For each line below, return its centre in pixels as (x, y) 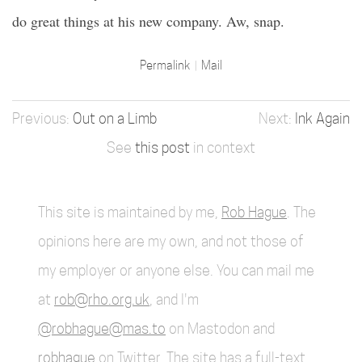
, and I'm (174, 299)
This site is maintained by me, (130, 212)
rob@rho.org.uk (102, 299)
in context (223, 147)
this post (162, 147)
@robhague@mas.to (102, 328)
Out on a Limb (115, 118)
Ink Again (322, 118)
